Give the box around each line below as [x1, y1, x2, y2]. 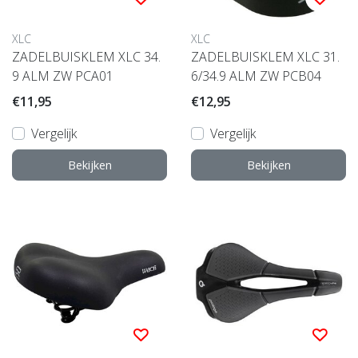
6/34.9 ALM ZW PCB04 [191, 67, 321, 86]
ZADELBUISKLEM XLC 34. [12, 48, 161, 66]
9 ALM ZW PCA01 [12, 67, 113, 86]
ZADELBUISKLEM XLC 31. [191, 48, 340, 66]
